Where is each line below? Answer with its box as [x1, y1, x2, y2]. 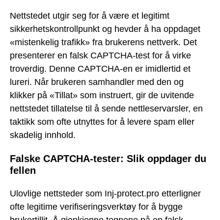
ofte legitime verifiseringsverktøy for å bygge [10, 201, 183, 212]
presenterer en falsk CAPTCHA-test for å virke [10, 51, 191, 61]
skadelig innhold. [10, 130, 76, 140]
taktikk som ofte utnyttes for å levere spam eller [10, 117, 194, 127]
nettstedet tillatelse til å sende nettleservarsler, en [10, 104, 203, 114]
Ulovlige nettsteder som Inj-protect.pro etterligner [10, 188, 201, 198]
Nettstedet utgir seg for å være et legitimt [10, 11, 169, 21]
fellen [10, 165, 36, 176]
